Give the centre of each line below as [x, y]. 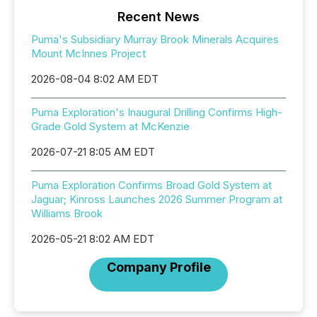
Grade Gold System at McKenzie [110, 126]
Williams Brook [67, 213]
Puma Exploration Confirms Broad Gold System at [151, 185]
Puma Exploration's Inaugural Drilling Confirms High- [157, 112]
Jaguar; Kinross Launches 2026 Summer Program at [157, 199]
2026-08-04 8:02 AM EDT [95, 79]
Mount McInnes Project [88, 53]
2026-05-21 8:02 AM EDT [93, 239]
